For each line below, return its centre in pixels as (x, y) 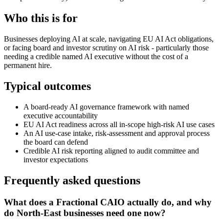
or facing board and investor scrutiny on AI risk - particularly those (106, 48)
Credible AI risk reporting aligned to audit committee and (111, 151)
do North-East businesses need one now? (85, 213)
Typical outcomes (47, 86)
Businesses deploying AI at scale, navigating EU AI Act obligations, (109, 39)
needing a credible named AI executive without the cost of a (96, 57)
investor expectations (56, 159)
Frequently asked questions (72, 180)
